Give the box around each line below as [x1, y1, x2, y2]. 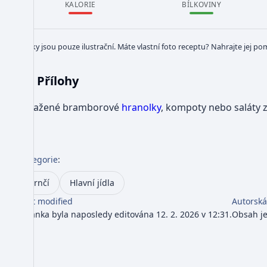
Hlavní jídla [70, 176, 114, 188]
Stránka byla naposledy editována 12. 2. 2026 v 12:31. [19, 208, 232, 220]
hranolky [122, 100, 161, 114]
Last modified [19, 195, 73, 207]
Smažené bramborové [19, 100, 122, 114]
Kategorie [19, 153, 58, 165]
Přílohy [37, 72, 79, 89]
